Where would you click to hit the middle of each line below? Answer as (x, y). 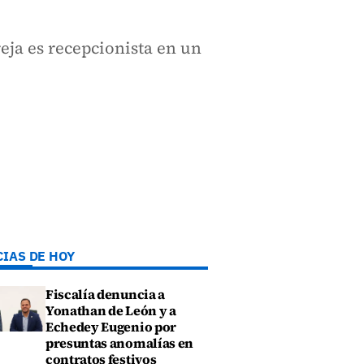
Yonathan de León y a (111, 310)
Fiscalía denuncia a (105, 294)
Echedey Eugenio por (111, 327)
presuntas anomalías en (119, 343)
